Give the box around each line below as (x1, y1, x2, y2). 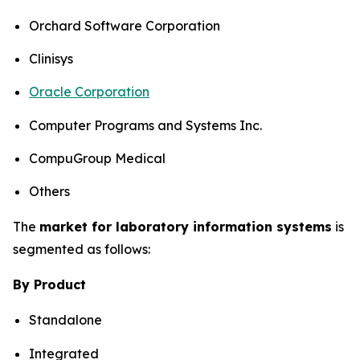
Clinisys (29, 51, 73, 67)
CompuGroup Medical (29, 149, 166, 166)
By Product (13, 276, 86, 293)
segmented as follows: (13, 241, 150, 258)
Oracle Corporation (29, 84, 149, 100)
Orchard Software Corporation (29, 17, 220, 34)
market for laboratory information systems (39, 219, 332, 235)
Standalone (29, 312, 102, 329)
